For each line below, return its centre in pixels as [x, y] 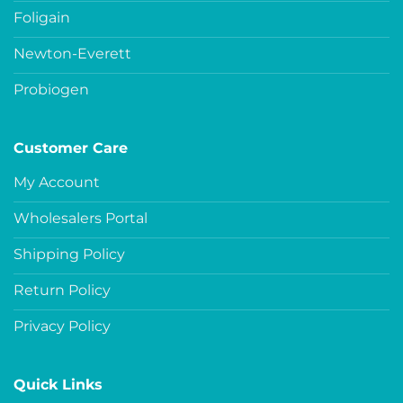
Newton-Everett [72, 53]
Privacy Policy [62, 326]
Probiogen [51, 89]
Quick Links [58, 384]
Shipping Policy [69, 254]
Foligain [42, 17]
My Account [57, 182]
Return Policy [62, 290]
